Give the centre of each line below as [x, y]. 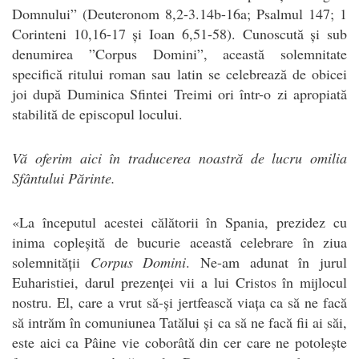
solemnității [51, 262]
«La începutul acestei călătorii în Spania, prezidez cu [179, 222]
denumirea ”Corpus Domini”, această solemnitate [179, 53]
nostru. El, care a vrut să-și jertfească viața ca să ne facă [179, 302]
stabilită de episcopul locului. [97, 113]
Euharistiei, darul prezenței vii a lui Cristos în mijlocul [179, 282]
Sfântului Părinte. [64, 177]
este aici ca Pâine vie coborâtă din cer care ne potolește [179, 342]
